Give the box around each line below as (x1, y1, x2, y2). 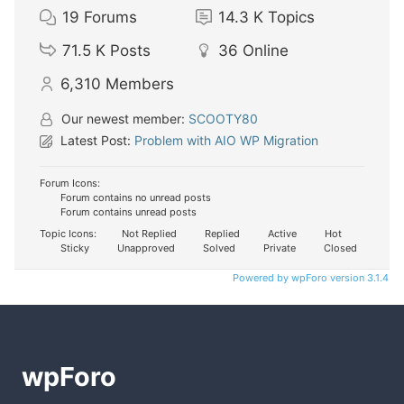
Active (265, 226, 297, 240)
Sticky (58, 241, 89, 254)
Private (261, 241, 296, 254)
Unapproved (115, 241, 175, 254)
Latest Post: (57, 132, 134, 148)
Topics (267, 7, 315, 26)
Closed (321, 241, 357, 254)
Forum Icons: (40, 176, 100, 189)
